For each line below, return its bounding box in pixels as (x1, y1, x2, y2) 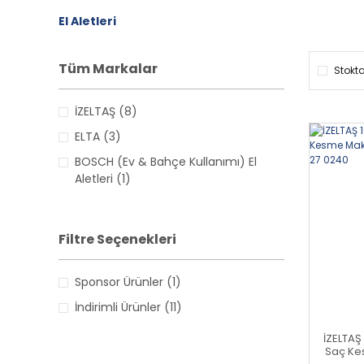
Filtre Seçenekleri (58, 229, 176, 249)
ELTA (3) (75, 128, 121, 145)
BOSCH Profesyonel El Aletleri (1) (75, 195, 254, 212)
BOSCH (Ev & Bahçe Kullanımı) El (75, 153, 257, 170)
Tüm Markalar (58, 58, 158, 78)
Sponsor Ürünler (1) (75, 273, 181, 290)
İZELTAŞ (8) (75, 102, 137, 119)
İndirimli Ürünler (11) (75, 298, 182, 315)
